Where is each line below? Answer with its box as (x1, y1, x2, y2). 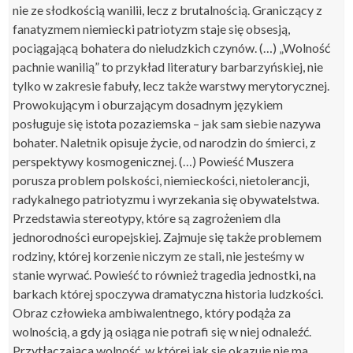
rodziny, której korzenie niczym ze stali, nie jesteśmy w (13, 248, 305, 263)
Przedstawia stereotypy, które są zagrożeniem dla (13, 210, 281, 225)
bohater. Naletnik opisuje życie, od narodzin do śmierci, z (13, 135, 317, 150)
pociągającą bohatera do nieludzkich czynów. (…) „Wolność (13, 40, 331, 55)
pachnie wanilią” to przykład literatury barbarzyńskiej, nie (13, 59, 324, 74)
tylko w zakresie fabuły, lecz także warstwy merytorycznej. (13, 78, 330, 93)
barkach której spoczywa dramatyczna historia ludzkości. (13, 286, 324, 301)
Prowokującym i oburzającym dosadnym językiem (13, 97, 284, 112)
